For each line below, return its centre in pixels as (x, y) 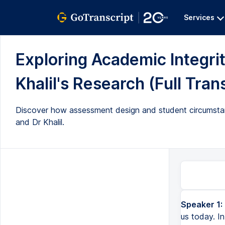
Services (199, 17)
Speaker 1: (201, 204)
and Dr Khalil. (40, 122)
